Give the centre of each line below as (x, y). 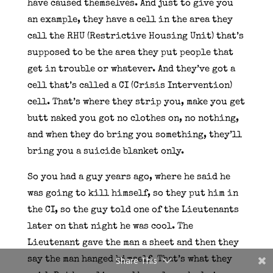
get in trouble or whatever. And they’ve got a (131, 69)
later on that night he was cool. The (110, 226)
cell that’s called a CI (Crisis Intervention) (129, 85)
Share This (136, 261)
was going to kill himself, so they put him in (133, 193)
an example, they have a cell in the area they (130, 19)
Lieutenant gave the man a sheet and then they (133, 243)
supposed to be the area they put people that (130, 52)
